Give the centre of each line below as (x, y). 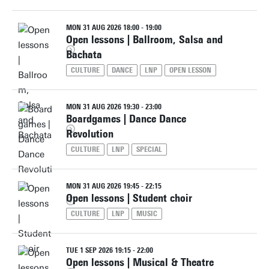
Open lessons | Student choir (129, 198)
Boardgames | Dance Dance (126, 119)
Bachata (84, 54)
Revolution (90, 134)
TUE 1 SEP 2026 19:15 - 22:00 (110, 250)
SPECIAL (149, 149)
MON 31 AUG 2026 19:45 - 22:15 (114, 186)
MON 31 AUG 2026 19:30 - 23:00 (114, 107)
